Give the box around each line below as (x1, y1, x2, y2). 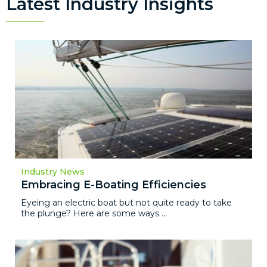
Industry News (21, 166, 85, 177)
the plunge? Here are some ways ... (21, 207, 167, 219)
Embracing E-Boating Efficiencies (21, 178, 206, 191)
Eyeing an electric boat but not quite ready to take (21, 197, 232, 208)
